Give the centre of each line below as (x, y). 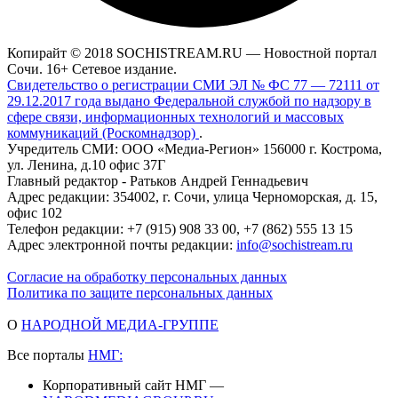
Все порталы (48, 355)
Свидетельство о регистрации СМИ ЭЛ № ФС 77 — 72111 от (193, 85)
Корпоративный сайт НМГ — (133, 386)
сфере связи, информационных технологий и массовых (175, 117)
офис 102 (35, 213)
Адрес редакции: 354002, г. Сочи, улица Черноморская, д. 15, (192, 197)
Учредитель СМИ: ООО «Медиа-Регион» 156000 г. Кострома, (195, 149)
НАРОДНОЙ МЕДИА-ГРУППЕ (120, 325)
